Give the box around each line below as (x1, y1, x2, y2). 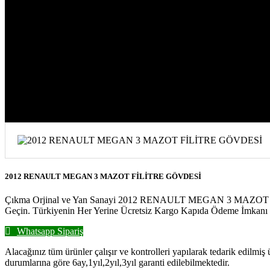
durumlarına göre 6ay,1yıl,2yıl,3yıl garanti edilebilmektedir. (5, 257, 230, 268)
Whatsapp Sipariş (17, 226, 83, 237)
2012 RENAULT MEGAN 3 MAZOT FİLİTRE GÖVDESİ (5, 171, 201, 181)
